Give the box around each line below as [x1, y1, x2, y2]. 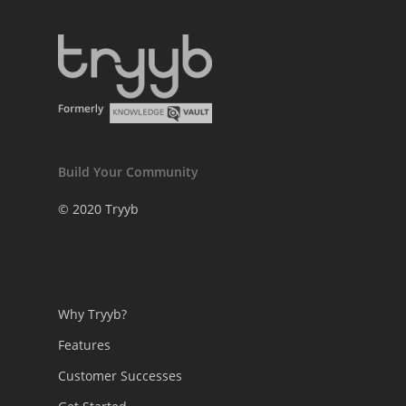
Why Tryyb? [58, 305, 127, 324]
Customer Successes [58, 367, 182, 385]
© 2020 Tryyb [58, 200, 139, 218]
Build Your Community [58, 163, 198, 181]
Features [58, 336, 111, 354]
